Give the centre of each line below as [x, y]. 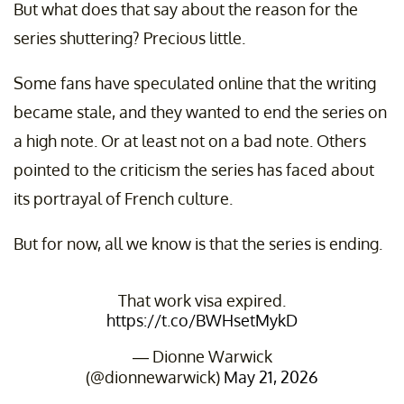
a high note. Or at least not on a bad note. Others [190, 141]
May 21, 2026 [271, 377]
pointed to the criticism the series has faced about [194, 170]
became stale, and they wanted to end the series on [200, 112]
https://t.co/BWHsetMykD [202, 321]
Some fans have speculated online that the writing [195, 83]
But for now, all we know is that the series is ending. [198, 244]
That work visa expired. [202, 301]
